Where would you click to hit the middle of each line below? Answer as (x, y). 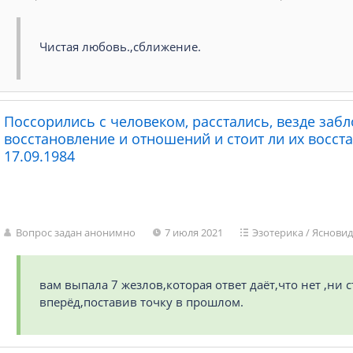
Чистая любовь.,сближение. (121, 46)
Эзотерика (278, 232)
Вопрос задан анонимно (76, 232)
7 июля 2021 (194, 232)
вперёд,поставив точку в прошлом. (142, 302)
